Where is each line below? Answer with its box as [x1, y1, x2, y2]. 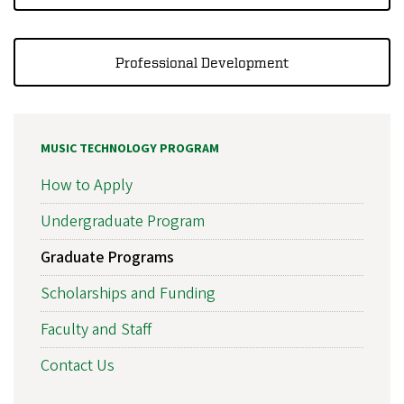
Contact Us [41, 354, 115, 378]
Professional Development [115, 53, 289, 70]
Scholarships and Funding [41, 282, 216, 306]
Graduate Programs [41, 246, 174, 270]
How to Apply [41, 174, 133, 197]
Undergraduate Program [41, 210, 205, 234]
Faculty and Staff [41, 318, 151, 342]
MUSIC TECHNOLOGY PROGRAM [41, 139, 219, 158]
